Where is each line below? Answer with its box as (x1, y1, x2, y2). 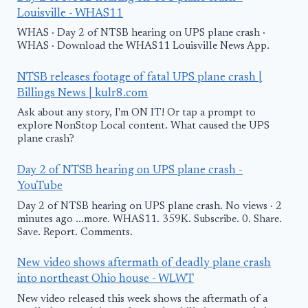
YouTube (17, 181, 63, 193)
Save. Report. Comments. (17, 227, 133, 238)
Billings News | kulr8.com (17, 87, 148, 100)
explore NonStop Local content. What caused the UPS (17, 121, 269, 132)
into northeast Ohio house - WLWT (17, 274, 194, 286)
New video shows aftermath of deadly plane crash (17, 258, 271, 270)
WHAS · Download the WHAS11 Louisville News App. (17, 41, 269, 52)
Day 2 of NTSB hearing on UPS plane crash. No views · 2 (17, 201, 282, 212)
